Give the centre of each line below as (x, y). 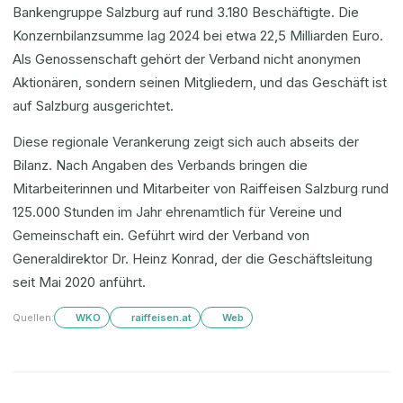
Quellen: (33, 318)
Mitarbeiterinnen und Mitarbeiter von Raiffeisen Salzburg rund (201, 188)
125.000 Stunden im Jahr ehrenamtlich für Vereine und (177, 212)
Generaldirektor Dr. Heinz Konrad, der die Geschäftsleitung (193, 259)
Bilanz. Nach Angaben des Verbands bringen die (160, 165)
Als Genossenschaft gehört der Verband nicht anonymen (187, 59)
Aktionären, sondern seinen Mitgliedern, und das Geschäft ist (200, 82)
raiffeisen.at (161, 318)
